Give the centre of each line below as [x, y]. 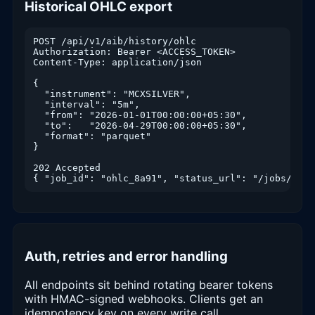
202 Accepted [67, 168]
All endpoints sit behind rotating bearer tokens [149, 284]
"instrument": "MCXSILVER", [112, 94]
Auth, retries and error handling [126, 257]
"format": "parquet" [92, 136]
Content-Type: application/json [117, 63]
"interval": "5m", [86, 105]
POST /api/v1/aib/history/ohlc [115, 41]
